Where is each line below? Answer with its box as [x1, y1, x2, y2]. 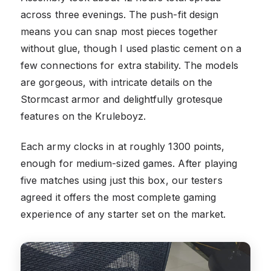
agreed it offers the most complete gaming [21, 191, 217, 204]
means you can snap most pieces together [21, 25, 218, 38]
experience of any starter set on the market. [21, 208, 226, 221]
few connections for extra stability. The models [21, 59, 238, 72]
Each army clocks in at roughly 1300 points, [21, 140, 225, 153]
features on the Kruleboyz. [21, 110, 146, 123]
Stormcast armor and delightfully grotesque [21, 93, 223, 106]
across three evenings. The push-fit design [21, 8, 219, 21]
